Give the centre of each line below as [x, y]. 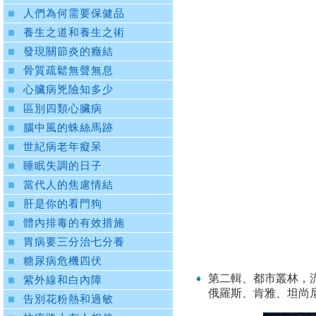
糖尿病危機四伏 [63, 261]
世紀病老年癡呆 [63, 147]
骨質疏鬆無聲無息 [68, 71]
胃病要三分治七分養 [74, 242]
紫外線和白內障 [63, 280]
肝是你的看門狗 [63, 204]
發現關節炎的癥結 [68, 52]
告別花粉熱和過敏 [68, 299]
